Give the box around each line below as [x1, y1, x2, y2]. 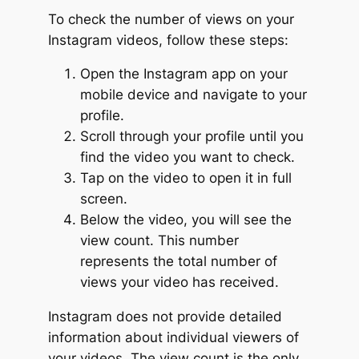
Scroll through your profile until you [79, 128, 304, 145]
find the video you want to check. [79, 149, 295, 166]
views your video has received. [79, 274, 279, 291]
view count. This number [79, 232, 239, 249]
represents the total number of [79, 253, 277, 270]
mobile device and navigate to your [79, 87, 307, 103]
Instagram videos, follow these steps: [47, 31, 288, 48]
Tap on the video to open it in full [79, 170, 292, 187]
